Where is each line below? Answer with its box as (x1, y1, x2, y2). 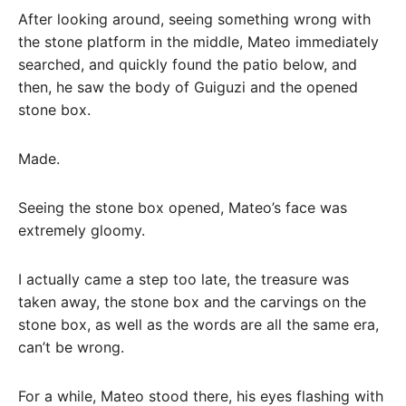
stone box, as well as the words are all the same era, (18, 314, 379, 333)
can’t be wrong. (18, 337, 124, 356)
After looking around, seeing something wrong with (18, 10, 371, 29)
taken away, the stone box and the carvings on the (18, 292, 366, 311)
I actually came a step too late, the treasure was (18, 269, 349, 288)
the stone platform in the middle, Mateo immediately (18, 33, 379, 52)
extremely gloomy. (18, 220, 145, 239)
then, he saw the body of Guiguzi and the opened (18, 78, 358, 97)
